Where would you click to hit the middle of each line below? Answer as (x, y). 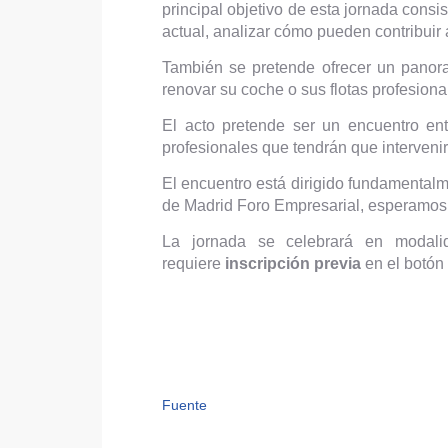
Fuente (184, 405)
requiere (193, 264)
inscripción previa (293, 264)
